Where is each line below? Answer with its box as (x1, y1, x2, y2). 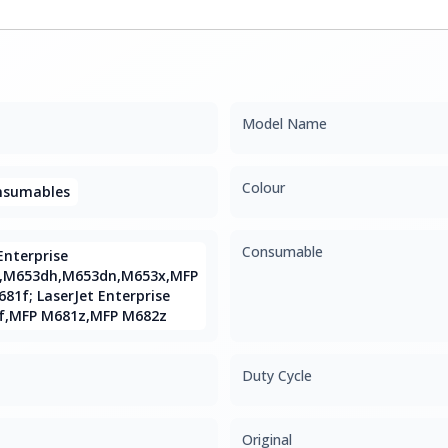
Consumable (242, 242, 323, 261)
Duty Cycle (242, 366, 312, 385)
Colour (242, 178, 285, 197)
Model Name (242, 114, 327, 133)
